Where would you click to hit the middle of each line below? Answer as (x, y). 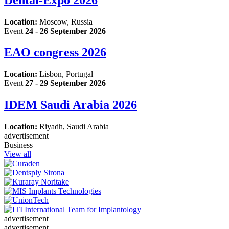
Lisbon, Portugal (66, 74)
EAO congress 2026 (55, 52)
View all (18, 154)
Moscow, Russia (66, 21)
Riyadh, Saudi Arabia (74, 127)
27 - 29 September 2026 (65, 83)
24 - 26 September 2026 (65, 31)
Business (18, 145)
